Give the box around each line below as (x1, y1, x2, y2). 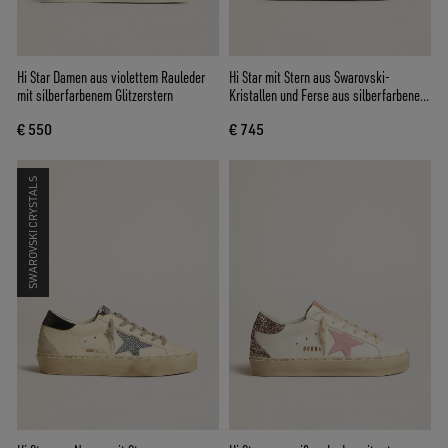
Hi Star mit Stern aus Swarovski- (229, 67, 390, 88)
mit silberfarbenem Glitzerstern (17, 85, 173, 106)
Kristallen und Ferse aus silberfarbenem (229, 85, 429, 106)
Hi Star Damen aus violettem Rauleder (17, 67, 205, 88)
